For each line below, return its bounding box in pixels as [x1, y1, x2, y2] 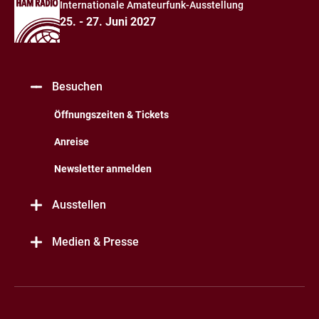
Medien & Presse [52, 235, 139, 249]
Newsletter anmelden [54, 163, 152, 174]
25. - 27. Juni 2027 [60, 15, 156, 28]
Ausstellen [52, 198, 106, 211]
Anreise [54, 136, 89, 147]
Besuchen [52, 80, 103, 93]
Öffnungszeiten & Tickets [54, 109, 169, 120]
